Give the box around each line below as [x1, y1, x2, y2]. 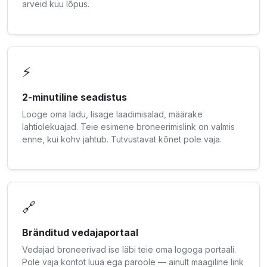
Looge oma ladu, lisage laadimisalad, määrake [22, 109, 203, 120]
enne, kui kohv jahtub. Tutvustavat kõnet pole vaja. [22, 134, 222, 145]
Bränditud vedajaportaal [22, 226, 138, 239]
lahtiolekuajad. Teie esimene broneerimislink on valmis [22, 122, 235, 132]
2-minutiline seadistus [22, 91, 127, 104]
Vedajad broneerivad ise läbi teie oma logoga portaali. [22, 244, 236, 255]
